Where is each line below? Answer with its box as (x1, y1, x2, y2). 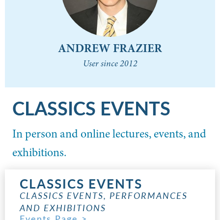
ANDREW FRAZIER (58, 40, 162, 56)
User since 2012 (82, 57, 137, 69)
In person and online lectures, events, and (12, 125, 206, 142)
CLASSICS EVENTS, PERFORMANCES (20, 189, 188, 201)
